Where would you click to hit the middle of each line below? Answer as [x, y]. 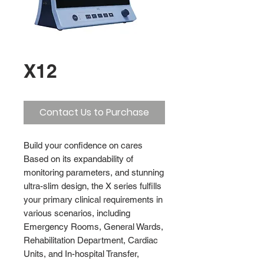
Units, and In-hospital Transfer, [81, 254]
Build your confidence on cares [83, 145]
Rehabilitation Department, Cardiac [91, 240]
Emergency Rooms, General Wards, [93, 227]
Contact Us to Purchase [94, 112]
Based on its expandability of [78, 159]
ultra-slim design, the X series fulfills [93, 186]
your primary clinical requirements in [93, 199]
